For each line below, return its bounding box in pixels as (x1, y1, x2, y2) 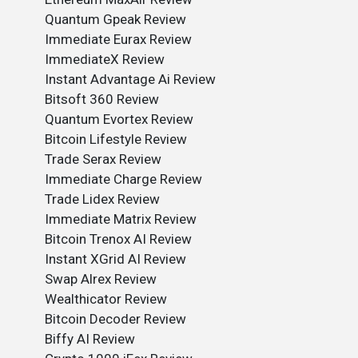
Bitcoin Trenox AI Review (45, 231, 192, 247)
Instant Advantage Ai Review (45, 71, 216, 87)
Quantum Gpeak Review (45, 11, 186, 27)
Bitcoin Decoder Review (45, 311, 186, 327)
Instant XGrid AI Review (45, 251, 186, 267)
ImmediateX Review (45, 51, 165, 67)
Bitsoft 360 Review (45, 91, 159, 107)
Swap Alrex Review (45, 271, 157, 287)
